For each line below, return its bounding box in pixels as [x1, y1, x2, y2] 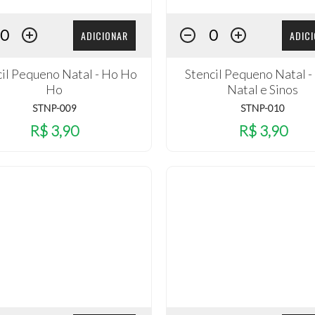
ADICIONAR [80, 27, 128, 43]
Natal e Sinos [227, 82, 299, 98]
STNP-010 [240, 102, 285, 115]
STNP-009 [32, 102, 77, 115]
